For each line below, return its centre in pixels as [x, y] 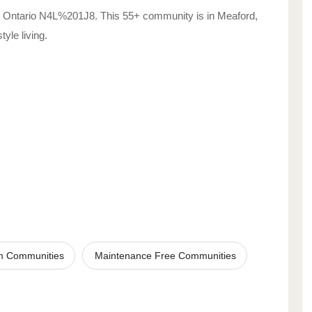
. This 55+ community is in [156, 16]
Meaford [236, 16]
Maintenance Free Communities [165, 256]
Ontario [19, 16]
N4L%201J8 [67, 16]
